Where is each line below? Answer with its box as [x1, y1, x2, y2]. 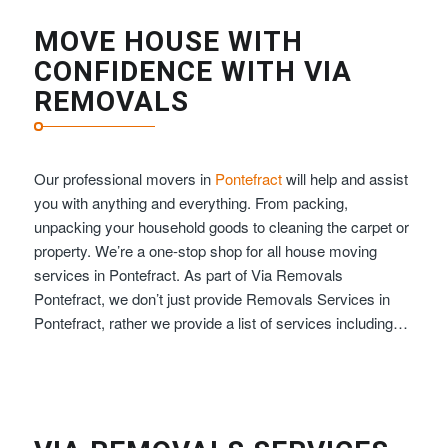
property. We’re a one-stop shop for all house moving [33, 239, 377, 261]
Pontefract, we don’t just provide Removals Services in [33, 287, 390, 309]
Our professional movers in [33, 167, 215, 189]
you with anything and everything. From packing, [33, 191, 348, 213]
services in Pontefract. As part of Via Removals [33, 263, 343, 285]
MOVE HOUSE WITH [33, 24, 303, 58]
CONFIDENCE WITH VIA [33, 54, 352, 88]
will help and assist [281, 167, 408, 189]
